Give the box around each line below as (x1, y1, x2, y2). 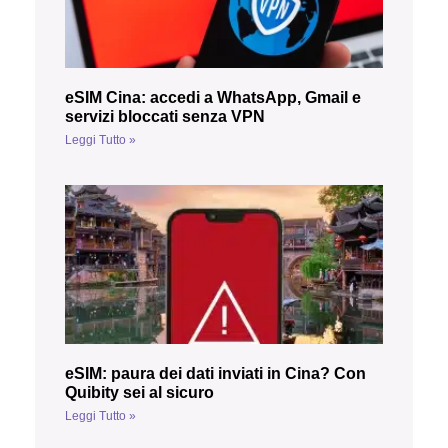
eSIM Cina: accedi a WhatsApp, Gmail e (65, 88, 361, 106)
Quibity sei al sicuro (65, 383, 214, 401)
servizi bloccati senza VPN (65, 107, 265, 125)
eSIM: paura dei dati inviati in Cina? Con (65, 364, 366, 382)
